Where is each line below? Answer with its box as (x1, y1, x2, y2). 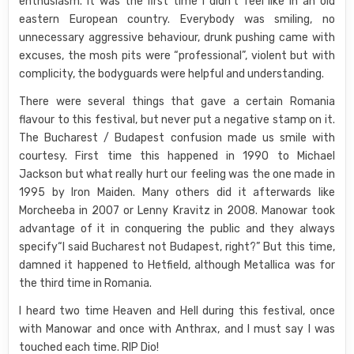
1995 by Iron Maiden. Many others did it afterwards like (19, 186, 335, 199)
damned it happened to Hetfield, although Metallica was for (19, 258, 335, 272)
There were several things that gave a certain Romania (19, 95, 335, 108)
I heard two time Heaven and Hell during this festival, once (19, 304, 335, 318)
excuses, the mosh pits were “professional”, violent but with (19, 49, 335, 62)
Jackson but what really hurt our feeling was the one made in (19, 168, 335, 181)
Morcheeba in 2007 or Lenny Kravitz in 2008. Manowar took (19, 204, 335, 217)
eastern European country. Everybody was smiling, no (19, 13, 335, 26)
